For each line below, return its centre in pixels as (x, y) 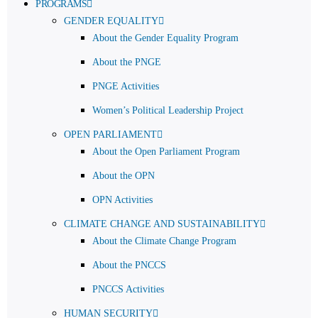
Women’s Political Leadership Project (168, 110)
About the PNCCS (129, 265)
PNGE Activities (126, 86)
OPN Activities (122, 199)
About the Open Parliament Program (166, 151)
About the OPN (124, 175)
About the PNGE (127, 62)
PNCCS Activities (128, 289)
